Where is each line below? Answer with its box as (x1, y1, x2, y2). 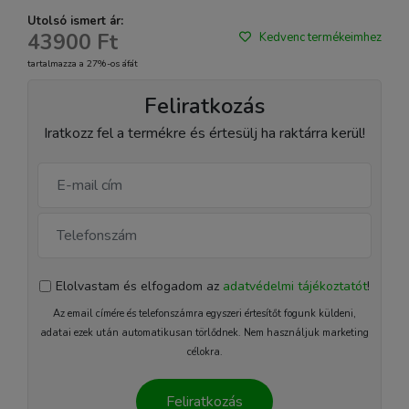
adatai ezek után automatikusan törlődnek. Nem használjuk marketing (40, 326, 369, 340)
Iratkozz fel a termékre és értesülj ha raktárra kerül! (44, 123, 365, 143)
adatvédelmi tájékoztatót (223, 278, 367, 295)
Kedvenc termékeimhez (259, 29, 382, 46)
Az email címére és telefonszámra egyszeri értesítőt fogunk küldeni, (53, 307, 356, 320)
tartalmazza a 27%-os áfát (27, 57, 138, 70)
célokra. (186, 345, 223, 359)
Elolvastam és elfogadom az (56, 278, 223, 295)
